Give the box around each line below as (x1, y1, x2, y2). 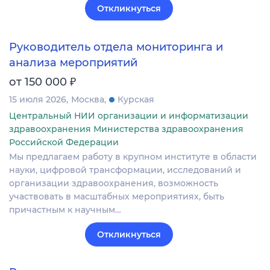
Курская (118, 93, 154, 105)
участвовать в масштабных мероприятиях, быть (9, 190, 224, 202)
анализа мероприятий (9, 55, 137, 69)
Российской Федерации (9, 136, 119, 148)
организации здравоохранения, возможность (9, 177, 218, 189)
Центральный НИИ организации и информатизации (9, 110, 248, 121)
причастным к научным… (9, 204, 121, 215)
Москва (71, 93, 104, 105)
